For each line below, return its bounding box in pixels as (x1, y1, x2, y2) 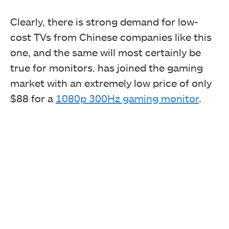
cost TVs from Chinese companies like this (10, 30, 212, 43)
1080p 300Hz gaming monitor (56, 91, 199, 104)
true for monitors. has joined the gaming (10, 61, 203, 74)
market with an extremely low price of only (10, 76, 212, 89)
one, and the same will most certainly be (10, 45, 201, 58)
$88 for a (10, 91, 56, 104)
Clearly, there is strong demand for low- (10, 15, 198, 28)
